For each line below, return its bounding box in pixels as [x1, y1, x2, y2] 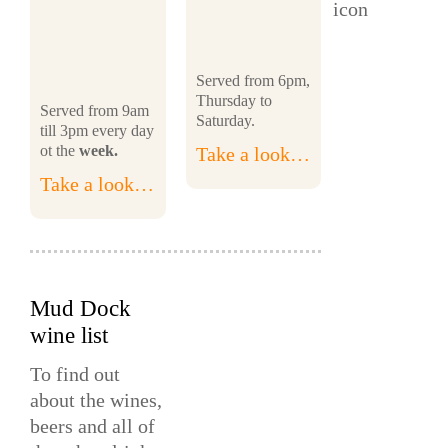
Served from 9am [40, 101, 149, 119]
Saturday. [195, 111, 255, 129]
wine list [30, 323, 108, 349]
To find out [30, 362, 120, 385]
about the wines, [30, 388, 162, 411]
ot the [40, 141, 79, 159]
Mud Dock [30, 296, 131, 322]
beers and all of [30, 414, 155, 437]
